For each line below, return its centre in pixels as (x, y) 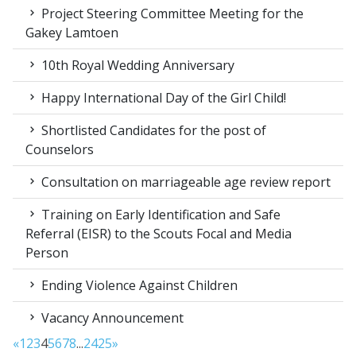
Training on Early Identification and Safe (159, 215)
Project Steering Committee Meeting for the (171, 14)
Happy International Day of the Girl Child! (162, 98)
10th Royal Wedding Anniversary (136, 66)
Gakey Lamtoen (72, 33)
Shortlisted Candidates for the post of (152, 131)
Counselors (60, 150)
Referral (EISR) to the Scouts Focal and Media (159, 234)
